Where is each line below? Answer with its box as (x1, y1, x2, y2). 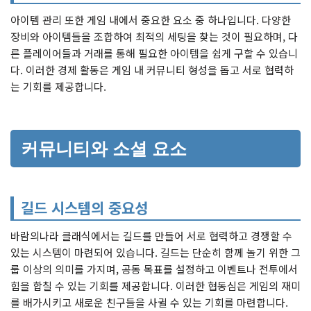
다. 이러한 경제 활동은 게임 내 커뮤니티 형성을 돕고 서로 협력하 (10, 62, 294, 77)
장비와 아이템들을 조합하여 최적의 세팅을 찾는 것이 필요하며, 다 (10, 28, 298, 44)
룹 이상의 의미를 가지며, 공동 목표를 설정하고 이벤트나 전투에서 (10, 262, 298, 277)
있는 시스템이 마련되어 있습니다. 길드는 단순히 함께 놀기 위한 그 (10, 245, 301, 260)
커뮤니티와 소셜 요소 (21, 138, 187, 158)
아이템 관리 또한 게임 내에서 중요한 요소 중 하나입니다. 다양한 (10, 12, 291, 27)
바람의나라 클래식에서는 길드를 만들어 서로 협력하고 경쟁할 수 (10, 228, 292, 244)
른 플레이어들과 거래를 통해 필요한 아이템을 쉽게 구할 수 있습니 (10, 45, 298, 60)
